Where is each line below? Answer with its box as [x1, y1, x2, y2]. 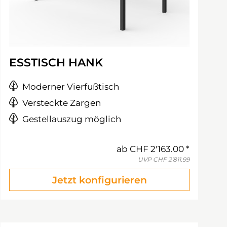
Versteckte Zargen [22, 98, 101, 108]
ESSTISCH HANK [9, 56, 103, 69]
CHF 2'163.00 [130, 144, 184, 154]
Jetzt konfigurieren [52, 174, 147, 186]
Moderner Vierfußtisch [22, 82, 119, 92]
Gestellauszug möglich [22, 114, 121, 124]
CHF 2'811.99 [153, 156, 190, 163]
